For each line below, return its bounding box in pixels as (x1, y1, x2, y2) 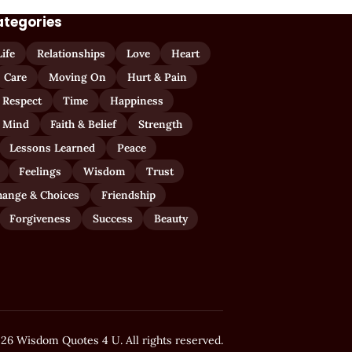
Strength (137, 116, 182, 131)
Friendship (101, 187, 156, 202)
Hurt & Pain (126, 69, 187, 84)
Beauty (153, 211, 188, 225)
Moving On (48, 69, 106, 84)
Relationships (36, 46, 105, 60)
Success (92, 211, 133, 225)
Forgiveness (9, 211, 71, 225)
